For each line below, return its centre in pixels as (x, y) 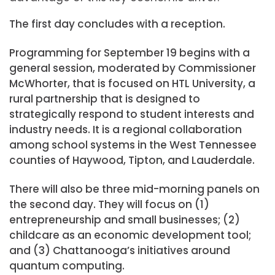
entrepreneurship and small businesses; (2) (125, 220)
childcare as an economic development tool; (130, 235)
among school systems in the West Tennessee (133, 145)
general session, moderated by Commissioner (133, 68)
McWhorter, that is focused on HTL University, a (132, 84)
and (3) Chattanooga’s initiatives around (120, 251)
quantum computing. (67, 266)
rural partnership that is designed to (105, 99)
